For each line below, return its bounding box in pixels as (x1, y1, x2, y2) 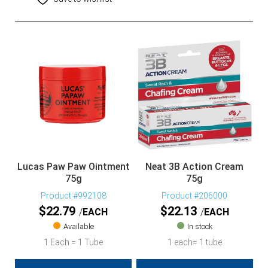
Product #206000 (162, 191, 228, 201)
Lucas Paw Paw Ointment (17, 161, 130, 173)
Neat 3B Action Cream (145, 161, 244, 173)
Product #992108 (40, 191, 106, 201)
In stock (187, 222, 212, 232)
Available (63, 222, 94, 232)
